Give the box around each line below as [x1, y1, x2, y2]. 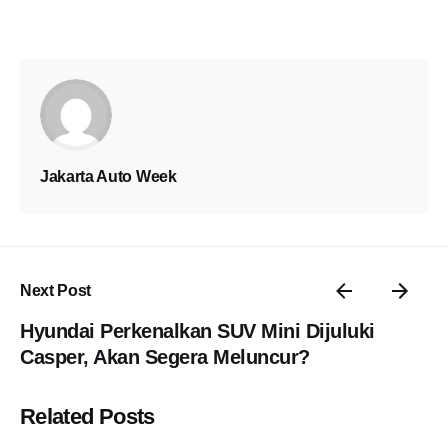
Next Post [20, 281, 92, 299]
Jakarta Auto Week [40, 168, 177, 186]
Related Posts [20, 403, 155, 429]
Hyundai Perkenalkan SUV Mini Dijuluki [20, 319, 375, 342]
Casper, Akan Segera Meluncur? [20, 345, 310, 368]
